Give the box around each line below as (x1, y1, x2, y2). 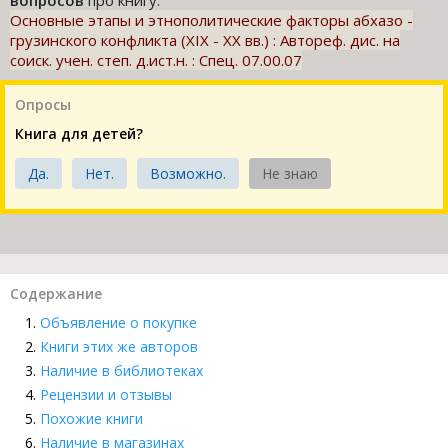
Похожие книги (40, 409, 143, 429)
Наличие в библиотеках (40, 361, 203, 381)
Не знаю (262, 164, 318, 184)
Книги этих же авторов (40, 337, 198, 357)
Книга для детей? (15, 124, 143, 144)
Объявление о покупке (40, 313, 197, 333)
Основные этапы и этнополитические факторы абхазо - (10, 10, 413, 31)
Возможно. (150, 164, 226, 184)
